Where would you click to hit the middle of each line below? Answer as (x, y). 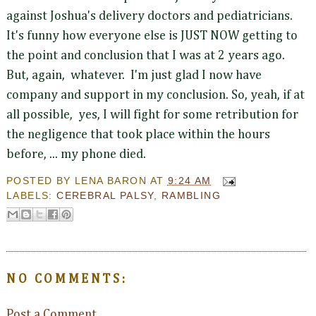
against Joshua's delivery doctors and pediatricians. (150, 17)
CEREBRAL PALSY (105, 195)
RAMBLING (191, 195)
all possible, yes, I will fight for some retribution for (152, 115)
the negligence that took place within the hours (138, 135)
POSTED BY (41, 180)
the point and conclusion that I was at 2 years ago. (146, 56)
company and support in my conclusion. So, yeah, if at (156, 96)
